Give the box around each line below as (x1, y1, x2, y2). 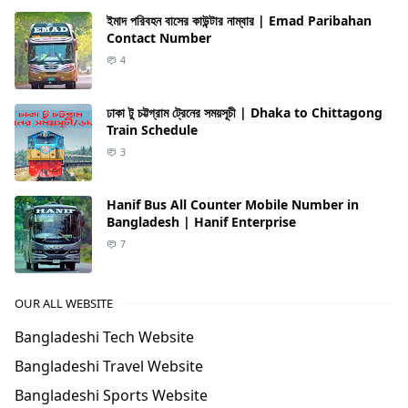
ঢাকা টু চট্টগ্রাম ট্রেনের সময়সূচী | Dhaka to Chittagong (107, 104, 382, 121)
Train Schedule (107, 121, 198, 138)
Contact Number (107, 29, 211, 46)
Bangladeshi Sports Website (15, 385, 208, 405)
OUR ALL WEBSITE (15, 295, 113, 311)
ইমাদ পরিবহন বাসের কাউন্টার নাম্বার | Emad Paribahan (107, 12, 372, 29)
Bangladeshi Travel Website (15, 356, 203, 376)
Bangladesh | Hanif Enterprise (107, 213, 296, 230)
